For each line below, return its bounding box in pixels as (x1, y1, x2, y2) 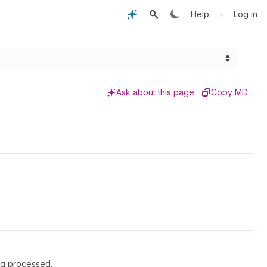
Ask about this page (116, 87, 194, 97)
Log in (234, 9, 257, 19)
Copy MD (211, 87, 248, 97)
